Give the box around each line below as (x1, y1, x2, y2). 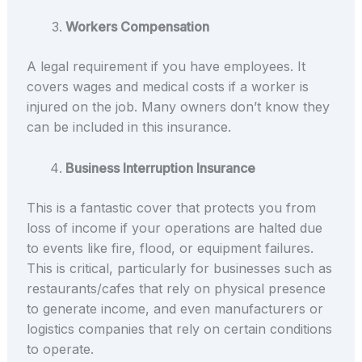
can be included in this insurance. (26, 119, 235, 136)
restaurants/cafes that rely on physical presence (26, 280, 326, 297)
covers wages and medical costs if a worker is (26, 78, 309, 95)
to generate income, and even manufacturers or (26, 300, 323, 317)
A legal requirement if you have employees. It (26, 58, 305, 75)
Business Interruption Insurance (65, 159, 255, 176)
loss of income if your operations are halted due (26, 219, 322, 236)
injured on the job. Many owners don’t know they (26, 99, 330, 116)
